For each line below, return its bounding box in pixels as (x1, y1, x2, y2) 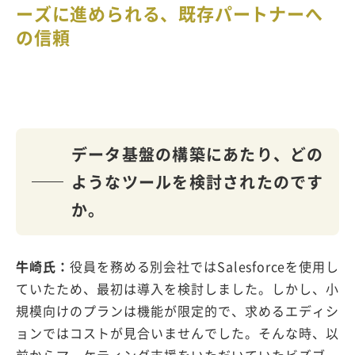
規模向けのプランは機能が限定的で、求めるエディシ (16, 301, 339, 321)
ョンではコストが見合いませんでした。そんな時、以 (16, 323, 339, 343)
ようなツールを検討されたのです (71, 170, 323, 194)
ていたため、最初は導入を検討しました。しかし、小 (16, 279, 339, 299)
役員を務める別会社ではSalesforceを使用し (69, 257, 340, 277)
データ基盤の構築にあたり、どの (71, 143, 323, 166)
